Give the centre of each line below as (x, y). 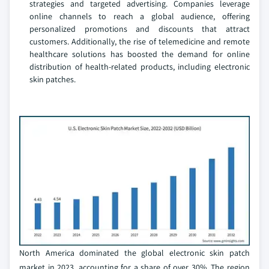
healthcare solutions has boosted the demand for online (140, 54)
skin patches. (53, 80)
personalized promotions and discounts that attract (140, 29)
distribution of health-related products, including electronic (140, 67)
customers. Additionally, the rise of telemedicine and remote (140, 42)
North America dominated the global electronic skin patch (134, 253)
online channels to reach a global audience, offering (140, 17)
